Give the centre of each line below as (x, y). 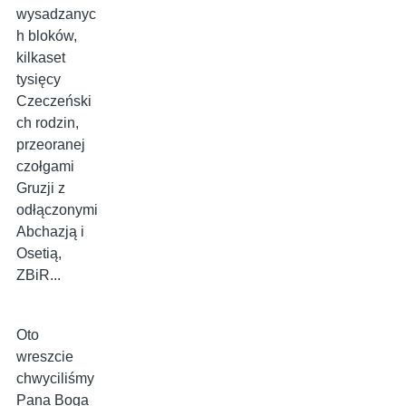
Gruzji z (41, 188)
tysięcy (39, 80)
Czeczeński (54, 101)
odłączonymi (57, 210)
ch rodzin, (48, 123)
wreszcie (45, 357)
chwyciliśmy (55, 379)
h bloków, (47, 36)
